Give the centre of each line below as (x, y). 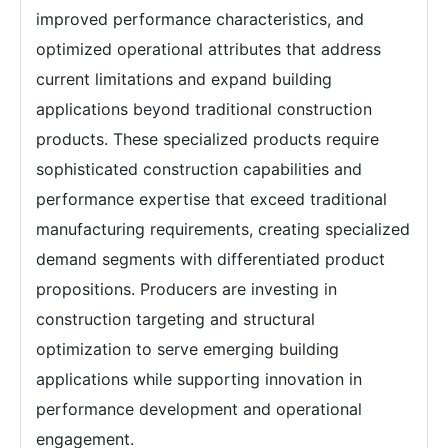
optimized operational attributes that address (208, 48)
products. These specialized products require (207, 138)
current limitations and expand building (184, 78)
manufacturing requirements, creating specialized (223, 228)
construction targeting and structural (175, 318)
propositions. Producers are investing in (186, 288)
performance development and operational (199, 408)
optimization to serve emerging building (187, 348)
